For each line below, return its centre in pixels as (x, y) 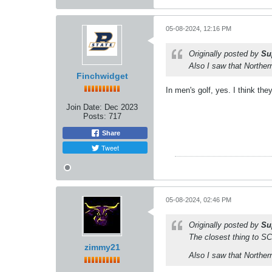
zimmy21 (102, 247)
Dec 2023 (121, 107)
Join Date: (84, 107)
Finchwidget (102, 76)
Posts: (94, 116)
